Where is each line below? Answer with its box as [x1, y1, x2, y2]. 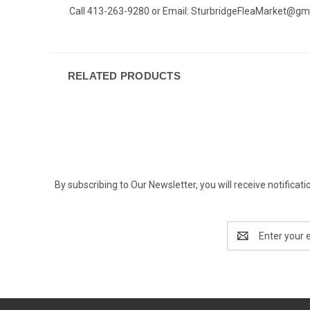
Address [227, 237, 264, 248]
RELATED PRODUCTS [67, 69, 181, 82]
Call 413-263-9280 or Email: [69, 5, 189, 17]
